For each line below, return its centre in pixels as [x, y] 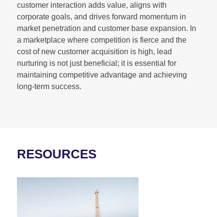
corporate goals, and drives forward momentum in [101, 16]
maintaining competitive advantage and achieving [102, 75]
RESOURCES [57, 154]
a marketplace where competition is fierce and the [102, 40]
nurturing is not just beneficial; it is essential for [97, 63]
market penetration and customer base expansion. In [107, 28]
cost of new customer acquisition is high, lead [94, 51]
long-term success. [49, 86]
